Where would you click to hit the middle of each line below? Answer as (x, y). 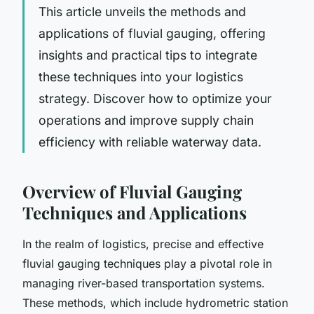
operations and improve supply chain (146, 120)
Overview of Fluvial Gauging (132, 191)
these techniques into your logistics (141, 76)
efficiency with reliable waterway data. (150, 142)
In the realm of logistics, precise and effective (143, 244)
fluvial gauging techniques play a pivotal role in (147, 263)
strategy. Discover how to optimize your (155, 98)
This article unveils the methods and (142, 11)
